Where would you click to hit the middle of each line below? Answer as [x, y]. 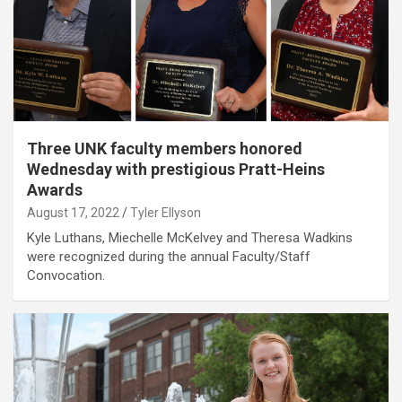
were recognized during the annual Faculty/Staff [169, 256]
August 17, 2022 [73, 212]
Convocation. [66, 275]
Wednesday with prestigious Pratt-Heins [176, 169]
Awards [55, 189]
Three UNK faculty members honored [165, 148]
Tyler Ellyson [166, 212]
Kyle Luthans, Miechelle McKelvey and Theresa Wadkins [190, 237]
